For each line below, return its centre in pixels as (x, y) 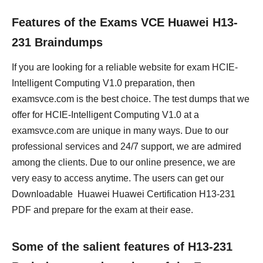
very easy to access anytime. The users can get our (118, 178)
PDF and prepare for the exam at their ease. (102, 210)
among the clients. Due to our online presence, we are (124, 162)
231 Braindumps (57, 42)
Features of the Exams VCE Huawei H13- (125, 22)
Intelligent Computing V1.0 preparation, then (103, 83)
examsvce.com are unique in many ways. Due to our (120, 131)
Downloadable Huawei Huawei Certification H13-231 (124, 194)
